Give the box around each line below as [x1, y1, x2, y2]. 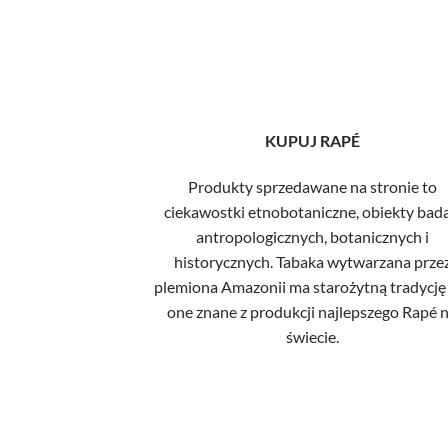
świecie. [285, 326, 339, 346]
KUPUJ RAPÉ [264, 131, 360, 151]
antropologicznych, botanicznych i [195, 226, 429, 246]
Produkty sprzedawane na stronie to [187, 176, 437, 196]
